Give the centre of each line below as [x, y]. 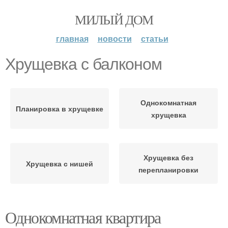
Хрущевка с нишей [60, 163]
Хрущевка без [168, 157]
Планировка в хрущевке [60, 108]
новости [115, 38]
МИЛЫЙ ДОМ [114, 19]
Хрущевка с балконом [83, 64]
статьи [154, 38]
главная [72, 38]
